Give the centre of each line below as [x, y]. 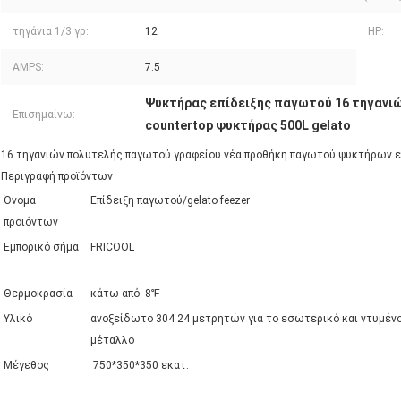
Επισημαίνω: [44, 115]
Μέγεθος [26, 366]
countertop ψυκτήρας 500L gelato [248, 126]
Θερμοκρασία [38, 294]
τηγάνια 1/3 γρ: [51, 32]
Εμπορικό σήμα [41, 247]
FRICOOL [112, 247]
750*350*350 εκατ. [140, 366]
